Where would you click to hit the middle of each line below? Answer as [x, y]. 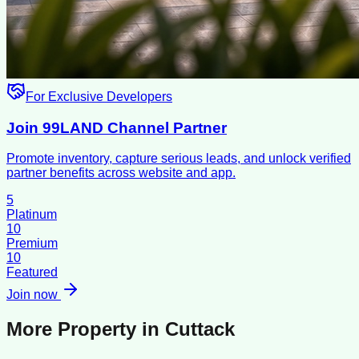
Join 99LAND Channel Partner [117, 127]
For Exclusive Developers [99, 96]
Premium [32, 244]
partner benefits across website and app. [121, 173]
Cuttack [200, 329]
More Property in [86, 329]
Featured [32, 272]
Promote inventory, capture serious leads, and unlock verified [179, 159]
